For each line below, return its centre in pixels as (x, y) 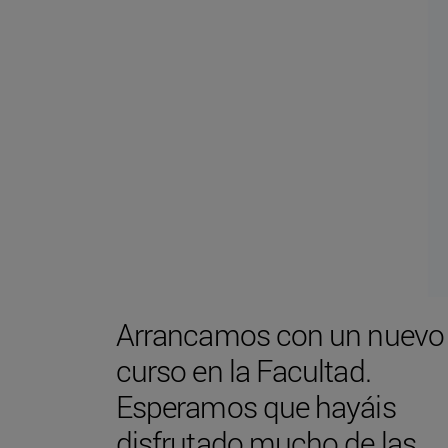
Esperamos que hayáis (256, 406)
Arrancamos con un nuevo (280, 334)
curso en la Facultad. (243, 370)
